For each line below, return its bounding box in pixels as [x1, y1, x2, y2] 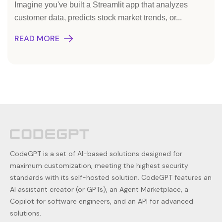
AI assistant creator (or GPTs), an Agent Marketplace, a [10, 184, 188, 194]
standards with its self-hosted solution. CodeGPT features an [10, 172, 212, 182]
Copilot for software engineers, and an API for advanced [10, 196, 193, 206]
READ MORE [14, 33, 59, 44]
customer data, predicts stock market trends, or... [14, 13, 182, 22]
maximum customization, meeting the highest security [10, 161, 188, 170]
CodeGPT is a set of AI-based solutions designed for [10, 149, 182, 158]
